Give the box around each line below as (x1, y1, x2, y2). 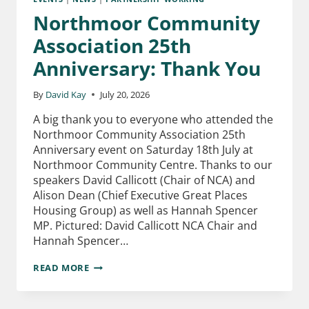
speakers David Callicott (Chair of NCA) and (33, 172, 255, 188)
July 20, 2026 (100, 88, 150, 101)
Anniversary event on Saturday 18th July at (33, 141, 253, 157)
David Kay (46, 88, 87, 101)
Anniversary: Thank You (33, 55, 261, 82)
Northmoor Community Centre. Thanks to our (33, 157, 272, 172)
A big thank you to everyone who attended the (33, 111, 273, 127)
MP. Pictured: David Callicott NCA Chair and (33, 217, 257, 233)
